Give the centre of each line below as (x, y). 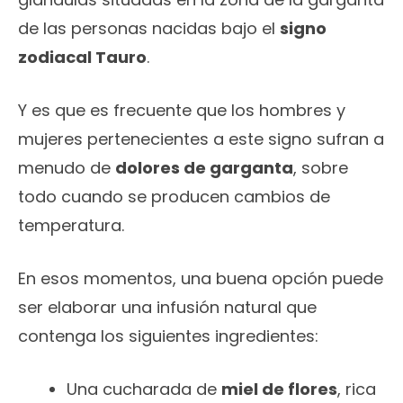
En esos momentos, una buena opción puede (201, 279)
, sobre (321, 168)
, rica (357, 390)
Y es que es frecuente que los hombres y (182, 111)
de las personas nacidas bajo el (149, 29)
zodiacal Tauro (82, 58)
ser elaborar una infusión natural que (167, 308)
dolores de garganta (204, 168)
